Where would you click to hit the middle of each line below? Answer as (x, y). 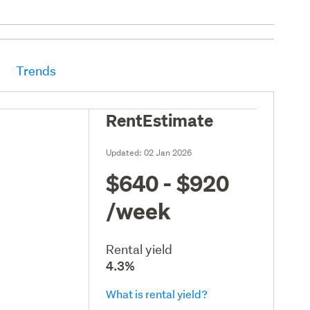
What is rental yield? (157, 293)
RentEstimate (160, 119)
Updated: (125, 152)
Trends (36, 71)
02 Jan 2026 (168, 152)
